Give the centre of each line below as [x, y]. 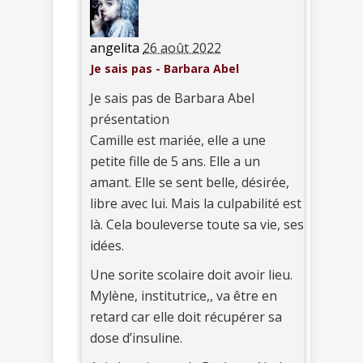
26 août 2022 [182, 48]
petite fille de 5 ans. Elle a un [175, 162]
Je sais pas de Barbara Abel [172, 98]
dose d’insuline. [136, 338]
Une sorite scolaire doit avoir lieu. [191, 275]
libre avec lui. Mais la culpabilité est [196, 204]
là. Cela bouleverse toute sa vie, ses [197, 225]
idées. [107, 246]
